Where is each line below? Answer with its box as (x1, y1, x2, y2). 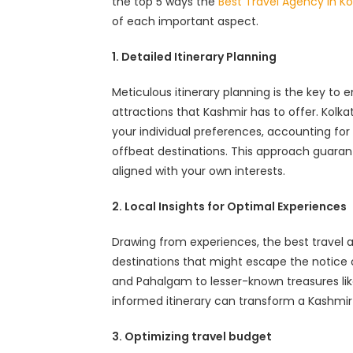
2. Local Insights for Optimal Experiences (112, 199, 347, 215)
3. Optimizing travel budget (112, 329, 272, 345)
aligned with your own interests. (112, 163, 285, 180)
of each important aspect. (112, 13, 258, 30)
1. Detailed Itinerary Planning (112, 49, 277, 65)
